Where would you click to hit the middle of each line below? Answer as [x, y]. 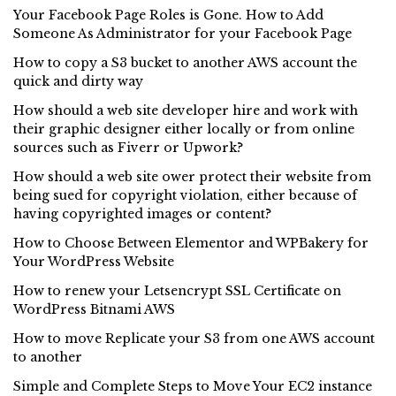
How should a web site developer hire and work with [186, 110]
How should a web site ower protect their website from [192, 177]
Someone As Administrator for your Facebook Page [183, 34]
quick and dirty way [78, 81]
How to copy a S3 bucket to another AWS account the [185, 63]
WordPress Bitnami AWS [94, 309]
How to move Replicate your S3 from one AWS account [194, 339]
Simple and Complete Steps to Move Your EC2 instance [193, 386]
